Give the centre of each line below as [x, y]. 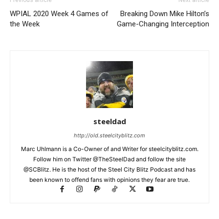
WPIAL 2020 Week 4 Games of [59, 14]
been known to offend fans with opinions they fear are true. [109, 180]
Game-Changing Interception [163, 24]
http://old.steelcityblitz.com [109, 135]
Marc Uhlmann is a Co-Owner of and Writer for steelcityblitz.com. [109, 149]
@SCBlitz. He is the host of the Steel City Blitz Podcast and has [109, 169]
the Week [25, 24]
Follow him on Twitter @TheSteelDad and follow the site [109, 159]
